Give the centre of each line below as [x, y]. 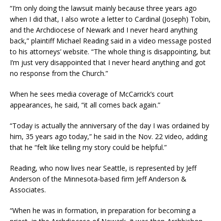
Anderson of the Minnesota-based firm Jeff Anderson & [98, 179]
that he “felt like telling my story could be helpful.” [88, 147]
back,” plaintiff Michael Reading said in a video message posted [110, 40]
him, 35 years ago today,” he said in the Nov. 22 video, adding [109, 136]
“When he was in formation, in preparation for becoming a [103, 210]
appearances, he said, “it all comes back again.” [85, 105]
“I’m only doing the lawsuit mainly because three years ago [103, 8]
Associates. [28, 189]
